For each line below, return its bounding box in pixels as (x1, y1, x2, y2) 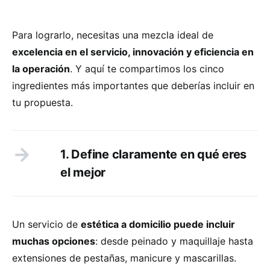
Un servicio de (12, 218, 81, 230)
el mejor (60, 165, 105, 180)
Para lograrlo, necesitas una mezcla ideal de (12, 28, 213, 41)
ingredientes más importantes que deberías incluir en (12, 79, 254, 92)
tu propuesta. (12, 96, 73, 108)
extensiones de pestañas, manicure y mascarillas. (12, 251, 236, 264)
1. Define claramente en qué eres (60, 146, 246, 162)
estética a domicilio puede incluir (81, 218, 235, 230)
